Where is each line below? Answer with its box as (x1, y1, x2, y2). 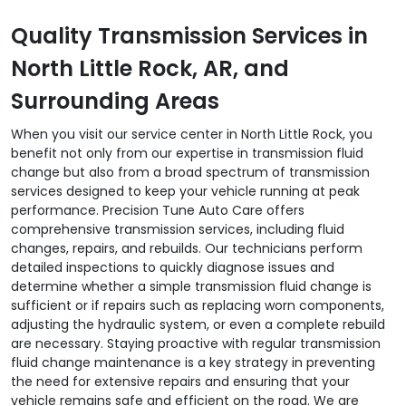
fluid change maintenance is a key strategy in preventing (11, 353, 375, 372)
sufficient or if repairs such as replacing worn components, (11, 295, 384, 314)
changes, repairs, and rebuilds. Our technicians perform (11, 238, 362, 257)
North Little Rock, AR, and (11, 53, 289, 83)
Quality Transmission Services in (11, 20, 368, 51)
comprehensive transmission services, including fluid (11, 219, 344, 238)
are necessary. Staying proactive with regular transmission (11, 333, 381, 353)
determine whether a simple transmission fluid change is (11, 276, 372, 295)
